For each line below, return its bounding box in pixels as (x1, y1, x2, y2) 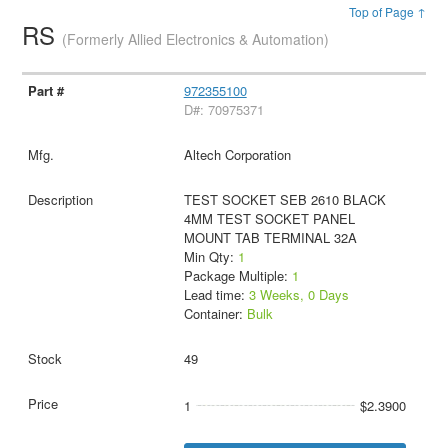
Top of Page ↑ (348, 2, 426, 20)
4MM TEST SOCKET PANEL (183, 208, 355, 228)
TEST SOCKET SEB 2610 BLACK (183, 189, 386, 209)
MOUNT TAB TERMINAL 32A (183, 227, 357, 247)
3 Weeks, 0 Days (248, 284, 349, 304)
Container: (183, 303, 247, 323)
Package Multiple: (183, 265, 292, 285)
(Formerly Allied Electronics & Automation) (62, 28, 330, 49)
